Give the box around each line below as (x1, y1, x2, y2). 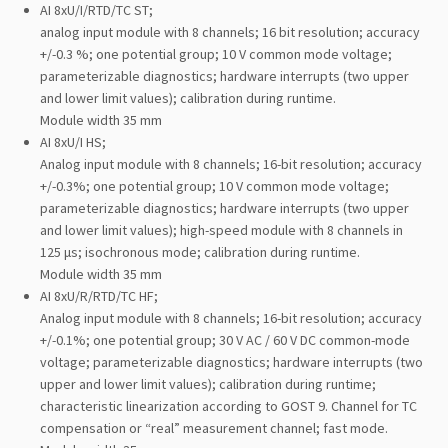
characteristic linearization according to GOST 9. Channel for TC (40, 396, 417, 415)
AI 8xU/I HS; (40, 132, 109, 151)
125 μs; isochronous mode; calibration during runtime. (40, 242, 363, 261)
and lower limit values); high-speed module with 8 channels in (40, 220, 403, 239)
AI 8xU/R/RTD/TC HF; (40, 286, 161, 305)
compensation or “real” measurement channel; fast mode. (40, 418, 391, 437)
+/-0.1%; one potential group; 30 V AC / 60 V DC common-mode (40, 330, 410, 349)
